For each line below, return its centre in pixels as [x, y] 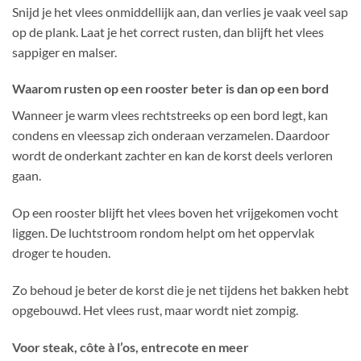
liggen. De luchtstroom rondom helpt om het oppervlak [163, 233]
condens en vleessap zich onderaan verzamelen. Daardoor [171, 135]
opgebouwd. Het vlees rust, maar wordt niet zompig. [155, 309]
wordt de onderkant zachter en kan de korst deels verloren [172, 156]
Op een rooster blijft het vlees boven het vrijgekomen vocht [175, 213]
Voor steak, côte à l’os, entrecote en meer [131, 346]
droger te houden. [61, 253]
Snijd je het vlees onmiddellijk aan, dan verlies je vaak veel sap [180, 11]
